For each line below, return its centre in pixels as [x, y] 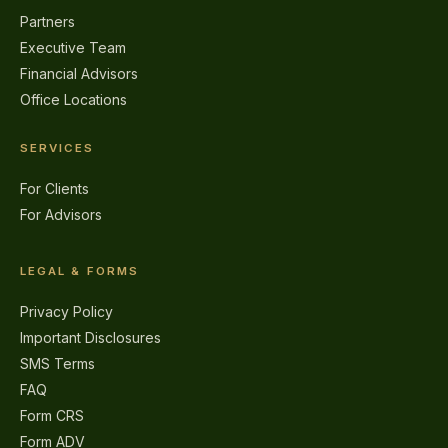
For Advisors [61, 214]
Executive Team [73, 47]
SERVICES [57, 148]
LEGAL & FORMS [79, 271]
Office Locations [73, 99]
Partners [47, 21]
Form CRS [52, 415]
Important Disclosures [90, 337]
